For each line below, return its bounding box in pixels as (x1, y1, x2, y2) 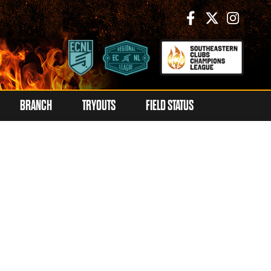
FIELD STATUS (146, 98, 194, 113)
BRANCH (20, 98, 52, 113)
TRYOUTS (82, 98, 116, 113)
